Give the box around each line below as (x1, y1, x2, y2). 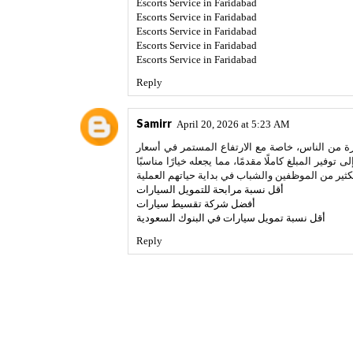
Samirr (136, 117, 172, 130)
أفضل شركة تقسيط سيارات (136, 198, 255, 210)
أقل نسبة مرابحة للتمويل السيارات (136, 184, 284, 195)
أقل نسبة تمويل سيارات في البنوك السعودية (136, 212, 325, 224)
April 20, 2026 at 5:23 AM (176, 118, 290, 130)
